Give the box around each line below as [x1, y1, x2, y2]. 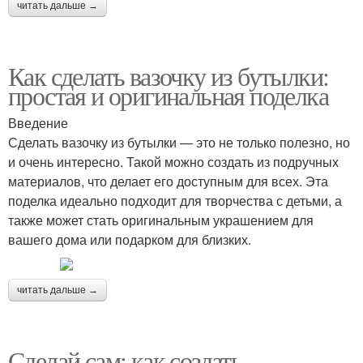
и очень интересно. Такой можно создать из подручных [8, 152, 339, 172]
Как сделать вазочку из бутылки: [8, 58, 329, 94]
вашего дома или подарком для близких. [8, 230, 251, 250]
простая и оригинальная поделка [8, 78, 328, 113]
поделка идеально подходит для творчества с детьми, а [8, 191, 342, 211]
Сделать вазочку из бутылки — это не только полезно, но [8, 133, 350, 152]
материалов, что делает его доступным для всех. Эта [8, 172, 328, 191]
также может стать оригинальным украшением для [8, 211, 314, 230]
